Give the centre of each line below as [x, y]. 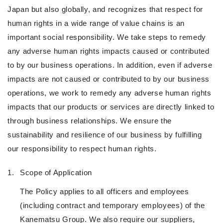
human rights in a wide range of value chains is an [96, 23]
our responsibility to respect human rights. [82, 149]
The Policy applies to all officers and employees [105, 192]
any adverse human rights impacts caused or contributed [109, 51]
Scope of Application [56, 173]
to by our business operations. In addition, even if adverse [110, 65]
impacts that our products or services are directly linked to [111, 107]
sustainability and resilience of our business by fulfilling [105, 135]
